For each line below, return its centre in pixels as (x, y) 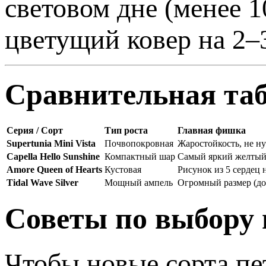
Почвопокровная (139, 143)
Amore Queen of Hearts (54, 169)
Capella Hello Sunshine (53, 156)
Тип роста (126, 130)
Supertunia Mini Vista (51, 143)
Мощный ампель (139, 182)
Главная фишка (212, 130)
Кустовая (123, 169)
